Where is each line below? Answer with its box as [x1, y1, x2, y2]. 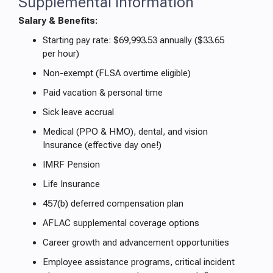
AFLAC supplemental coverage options [43, 218, 199, 229]
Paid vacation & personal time [43, 87, 163, 98]
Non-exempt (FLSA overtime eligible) [43, 68, 191, 79]
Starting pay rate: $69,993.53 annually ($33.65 [43, 35, 224, 46]
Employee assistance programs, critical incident [43, 257, 235, 268]
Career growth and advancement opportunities [43, 237, 229, 248]
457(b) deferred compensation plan [43, 198, 183, 209]
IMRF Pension [43, 159, 100, 170]
